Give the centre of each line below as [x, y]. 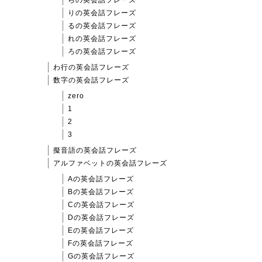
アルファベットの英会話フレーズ [110, 163]
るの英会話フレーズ [102, 25]
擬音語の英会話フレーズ [95, 150]
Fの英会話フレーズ [101, 243]
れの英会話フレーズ [102, 38]
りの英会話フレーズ [102, 13]
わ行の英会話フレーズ [91, 67]
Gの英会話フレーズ [101, 256]
